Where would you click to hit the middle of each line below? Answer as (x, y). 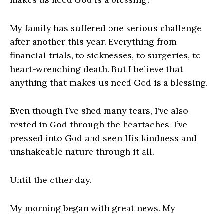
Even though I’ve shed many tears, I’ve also (99, 111)
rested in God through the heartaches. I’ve (99, 125)
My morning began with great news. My (92, 208)
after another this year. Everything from (93, 42)
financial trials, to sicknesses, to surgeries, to (105, 55)
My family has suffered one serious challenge (106, 28)
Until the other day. (51, 180)
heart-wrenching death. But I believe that (96, 69)
